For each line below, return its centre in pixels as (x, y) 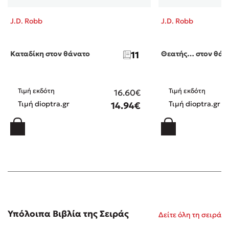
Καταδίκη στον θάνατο (50, 54)
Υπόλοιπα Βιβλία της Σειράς (68, 214)
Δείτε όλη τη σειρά (190, 214)
